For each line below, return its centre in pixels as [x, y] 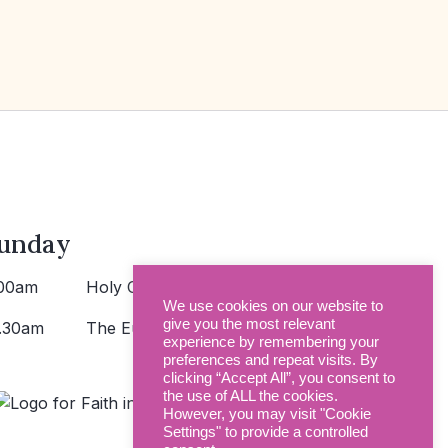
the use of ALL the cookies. [250, 396]
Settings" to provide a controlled [265, 432]
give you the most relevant [249, 324]
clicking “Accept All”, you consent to [279, 378]
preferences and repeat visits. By [270, 360]
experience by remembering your [271, 342]
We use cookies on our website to [273, 306]
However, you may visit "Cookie [267, 414]
